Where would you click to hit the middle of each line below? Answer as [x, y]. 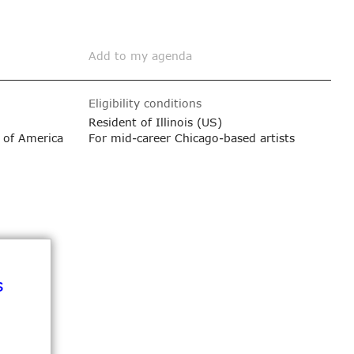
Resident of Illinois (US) [156, 122]
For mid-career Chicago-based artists [192, 137]
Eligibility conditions [145, 103]
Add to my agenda [141, 55]
